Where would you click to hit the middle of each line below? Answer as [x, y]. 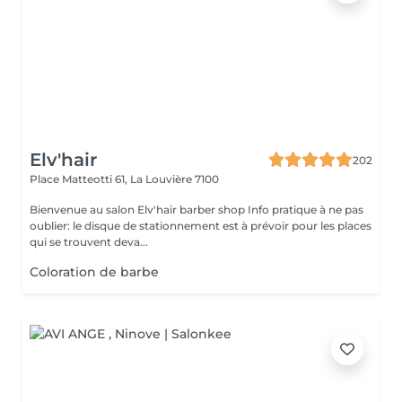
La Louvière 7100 [175, 179]
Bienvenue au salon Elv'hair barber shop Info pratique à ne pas [139, 210]
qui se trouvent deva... [89, 242]
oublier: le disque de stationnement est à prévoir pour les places [201, 226]
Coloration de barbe [94, 272]
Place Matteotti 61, [80, 179]
